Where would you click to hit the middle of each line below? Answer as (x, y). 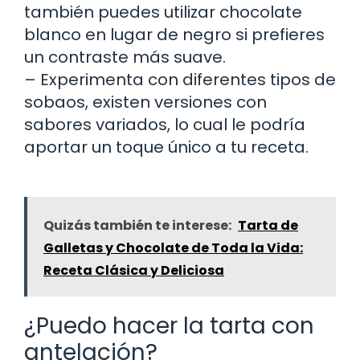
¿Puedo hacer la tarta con (169, 325)
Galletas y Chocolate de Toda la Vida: (173, 247)
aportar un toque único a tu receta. (166, 147)
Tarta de (268, 225)
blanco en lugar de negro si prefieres (174, 34)
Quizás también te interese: (137, 225)
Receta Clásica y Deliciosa (134, 270)
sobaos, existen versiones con (145, 102)
